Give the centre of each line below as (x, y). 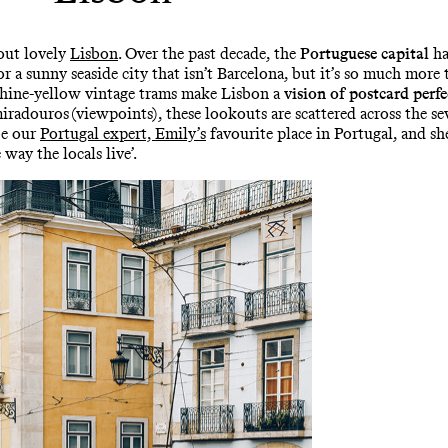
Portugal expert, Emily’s (123, 134)
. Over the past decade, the (209, 54)
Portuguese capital (364, 54)
